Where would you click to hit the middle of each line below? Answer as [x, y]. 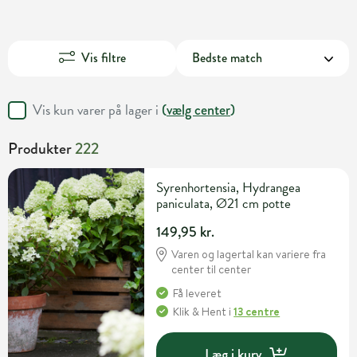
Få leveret [198, 294]
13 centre [257, 312]
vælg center [198, 110]
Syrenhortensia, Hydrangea [229, 188]
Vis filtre [103, 58]
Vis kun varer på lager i [97, 110]
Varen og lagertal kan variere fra [249, 255]
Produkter [41, 149]
